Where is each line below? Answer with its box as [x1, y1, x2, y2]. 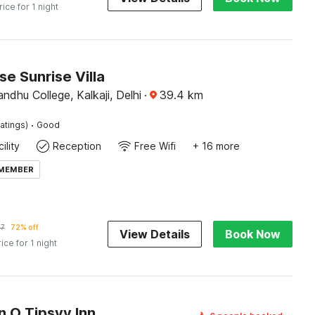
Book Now [224, 227, 281, 241]
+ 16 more [192, 140, 240, 152]
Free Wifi [134, 140, 176, 152]
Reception [52, 140, 101, 152]
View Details [119, 227, 190, 241]
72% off [10, 223, 39, 231]
